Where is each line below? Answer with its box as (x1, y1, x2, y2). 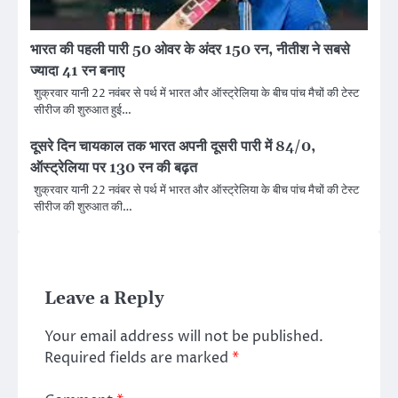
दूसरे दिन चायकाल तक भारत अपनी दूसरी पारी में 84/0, (30, 137, 315, 155)
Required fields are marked (44, 347, 232, 368)
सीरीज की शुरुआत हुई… (34, 101, 131, 118)
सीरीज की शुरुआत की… (34, 198, 132, 215)
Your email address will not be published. (44, 326, 323, 346)
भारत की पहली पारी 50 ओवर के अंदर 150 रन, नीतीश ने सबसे (30, 40, 350, 59)
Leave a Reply (44, 288, 164, 309)
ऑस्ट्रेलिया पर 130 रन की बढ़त (30, 158, 197, 177)
